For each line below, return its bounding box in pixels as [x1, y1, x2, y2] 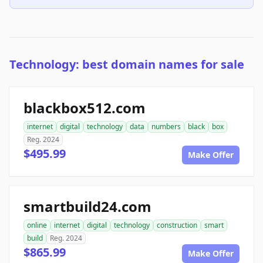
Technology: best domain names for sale [9, 56, 244, 73]
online [27, 220, 47, 231]
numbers [151, 122, 181, 132]
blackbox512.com [23, 98, 146, 118]
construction [157, 220, 197, 231]
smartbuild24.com [23, 197, 151, 217]
